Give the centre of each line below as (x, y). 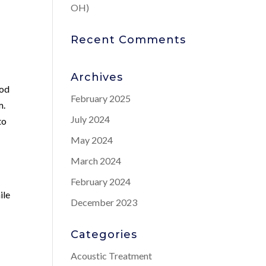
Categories (104, 235)
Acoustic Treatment (112, 256)
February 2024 (101, 181)
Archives (97, 77)
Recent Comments (129, 40)
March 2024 (96, 161)
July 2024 (91, 119)
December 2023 (104, 202)
